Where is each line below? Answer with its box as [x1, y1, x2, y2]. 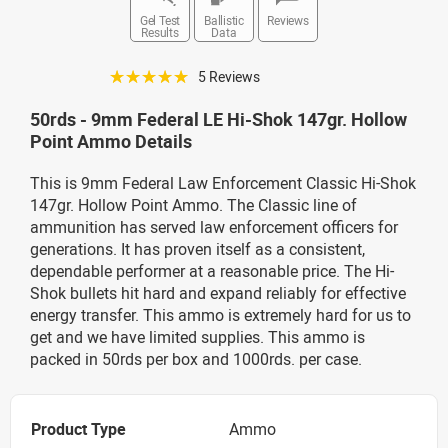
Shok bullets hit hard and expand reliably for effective [30, 281, 406, 304]
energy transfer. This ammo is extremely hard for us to [30, 303, 411, 326]
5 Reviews [198, 66, 260, 86]
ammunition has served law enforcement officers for [30, 215, 398, 238]
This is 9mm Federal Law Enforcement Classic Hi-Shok [30, 171, 416, 194]
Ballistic [204, 11, 244, 28]
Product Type [31, 418, 126, 441]
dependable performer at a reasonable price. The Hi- [30, 259, 394, 282]
